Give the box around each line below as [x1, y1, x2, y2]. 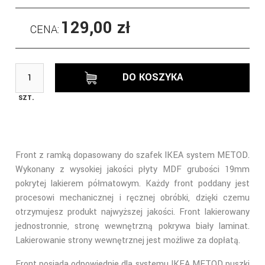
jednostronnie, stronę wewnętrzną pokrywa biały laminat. [15, 219, 250, 232]
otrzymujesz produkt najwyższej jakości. [15, 205, 179, 218]
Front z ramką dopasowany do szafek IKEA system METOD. [15, 148, 250, 161]
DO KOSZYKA [122, 70, 183, 85]
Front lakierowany [179, 205, 250, 218]
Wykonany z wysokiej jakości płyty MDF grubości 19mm [15, 163, 250, 176]
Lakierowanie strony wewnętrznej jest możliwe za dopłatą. [15, 234, 240, 247]
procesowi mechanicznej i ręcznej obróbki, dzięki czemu [15, 191, 250, 204]
